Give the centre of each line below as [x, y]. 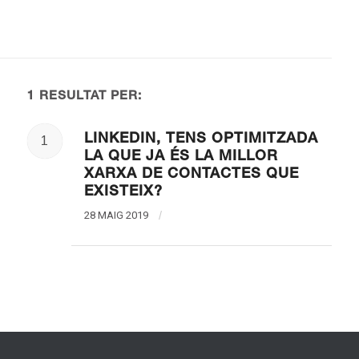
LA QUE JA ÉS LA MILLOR [181, 157]
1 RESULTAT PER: [84, 96]
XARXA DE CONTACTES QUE [191, 174]
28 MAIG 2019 [117, 215]
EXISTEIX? [123, 192]
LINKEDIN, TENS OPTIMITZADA [201, 139]
